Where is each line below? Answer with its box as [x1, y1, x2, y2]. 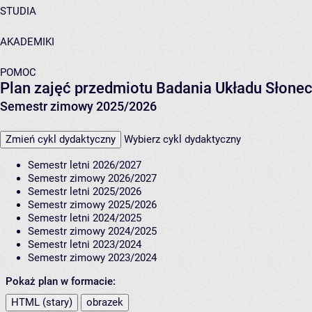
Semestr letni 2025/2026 [28, 185, 141, 198]
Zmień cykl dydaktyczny [6, 133, 116, 146]
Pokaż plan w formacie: [6, 275, 116, 288]
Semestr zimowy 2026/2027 [28, 172, 157, 185]
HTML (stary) [11, 296, 72, 309]
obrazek [86, 296, 123, 309]
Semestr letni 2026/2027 [28, 159, 141, 172]
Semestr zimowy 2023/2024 [28, 251, 157, 265]
